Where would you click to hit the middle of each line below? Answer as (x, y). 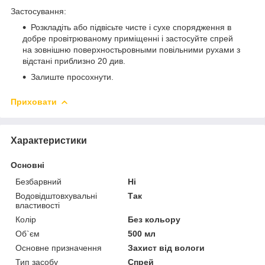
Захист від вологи (167, 248)
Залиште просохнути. (72, 77)
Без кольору (154, 219)
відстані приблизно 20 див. (74, 61)
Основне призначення (59, 248)
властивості (38, 205)
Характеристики (49, 140)
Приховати (34, 101)
